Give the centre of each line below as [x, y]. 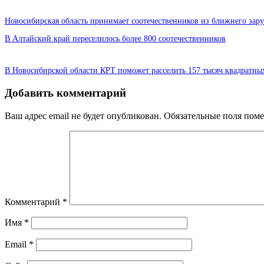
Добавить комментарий [65, 93]
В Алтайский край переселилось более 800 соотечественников [115, 39]
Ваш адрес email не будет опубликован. [83, 115]
